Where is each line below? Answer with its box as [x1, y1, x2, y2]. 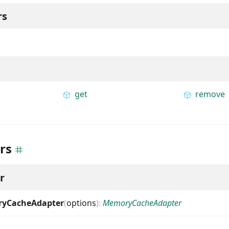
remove [195, 88, 225, 100]
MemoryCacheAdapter [103, 197, 181, 209]
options [66, 197, 96, 209]
